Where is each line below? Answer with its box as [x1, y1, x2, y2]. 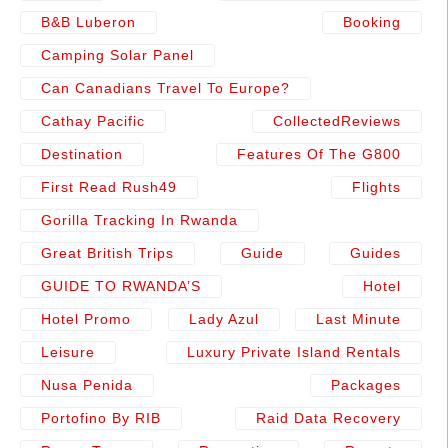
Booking [343, 14, 401, 31]
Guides [350, 245, 401, 262]
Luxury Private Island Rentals [187, 344, 401, 361]
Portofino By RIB [41, 410, 161, 427]
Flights [352, 179, 401, 196]
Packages [331, 377, 401, 394]
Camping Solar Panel [41, 47, 194, 64]
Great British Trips [41, 245, 174, 262]
